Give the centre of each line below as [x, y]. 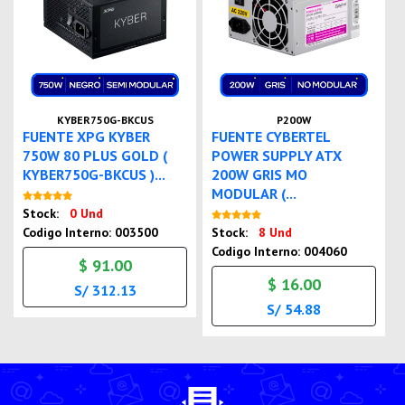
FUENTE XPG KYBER [87, 137]
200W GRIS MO [260, 175]
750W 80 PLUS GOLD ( [95, 156]
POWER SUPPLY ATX [277, 156]
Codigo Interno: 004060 [280, 252]
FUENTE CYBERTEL [271, 137]
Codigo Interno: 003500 [91, 233]
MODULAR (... [254, 194]
